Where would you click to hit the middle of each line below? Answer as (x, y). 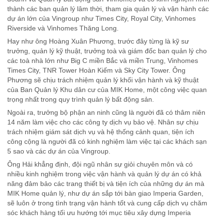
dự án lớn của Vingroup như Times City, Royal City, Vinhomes (101, 18)
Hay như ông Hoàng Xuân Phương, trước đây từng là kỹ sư (98, 41)
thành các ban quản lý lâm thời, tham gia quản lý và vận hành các (108, 8)
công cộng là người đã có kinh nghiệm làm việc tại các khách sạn (107, 141)
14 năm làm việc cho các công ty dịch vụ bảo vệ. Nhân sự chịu (103, 122)
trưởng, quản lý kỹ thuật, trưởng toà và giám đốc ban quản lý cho (107, 51)
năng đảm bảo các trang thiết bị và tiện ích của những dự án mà (106, 183)
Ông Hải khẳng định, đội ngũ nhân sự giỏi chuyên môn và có (100, 164)
